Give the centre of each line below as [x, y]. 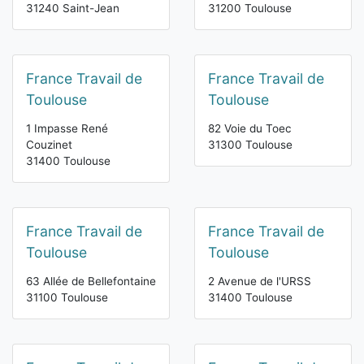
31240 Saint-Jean [73, 9]
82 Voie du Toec [250, 129]
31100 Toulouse [67, 298]
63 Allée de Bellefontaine [91, 282]
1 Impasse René [67, 129]
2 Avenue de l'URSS [260, 282]
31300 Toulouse [250, 145]
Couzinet [49, 145]
